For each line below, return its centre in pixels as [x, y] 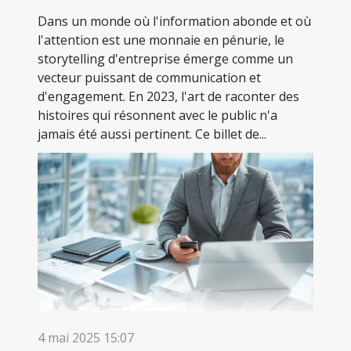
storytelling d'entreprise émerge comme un [165, 59]
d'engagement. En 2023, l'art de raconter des [168, 97]
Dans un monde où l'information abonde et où [174, 22]
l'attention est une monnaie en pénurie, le [161, 40]
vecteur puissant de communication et [149, 78]
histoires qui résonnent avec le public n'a [157, 116]
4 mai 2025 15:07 [86, 337]
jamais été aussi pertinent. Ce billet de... [152, 134]
